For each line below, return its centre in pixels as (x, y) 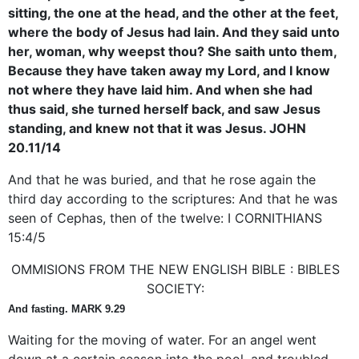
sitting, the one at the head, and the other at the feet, (173, 12)
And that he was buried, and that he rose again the (162, 179)
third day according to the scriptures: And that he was (173, 198)
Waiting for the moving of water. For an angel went (162, 339)
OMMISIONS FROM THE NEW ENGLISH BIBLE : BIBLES (175, 269)
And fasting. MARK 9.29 (67, 309)
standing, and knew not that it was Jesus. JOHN (157, 128)
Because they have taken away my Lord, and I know (169, 70)
